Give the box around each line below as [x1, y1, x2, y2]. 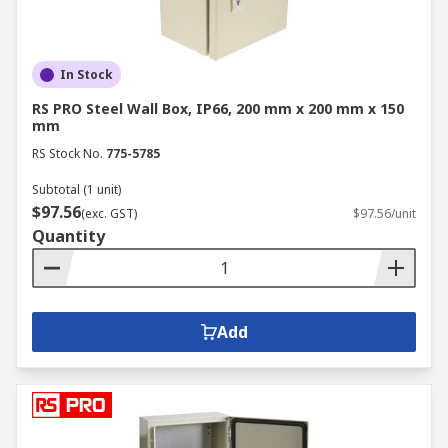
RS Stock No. [32, 145, 103, 162]
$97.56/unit [353, 205, 416, 222]
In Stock [60, 66, 113, 83]
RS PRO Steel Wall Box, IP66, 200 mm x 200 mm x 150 [32, 99, 404, 118]
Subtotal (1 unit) [32, 181, 121, 198]
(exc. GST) [81, 205, 137, 222]
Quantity [32, 225, 105, 247]
